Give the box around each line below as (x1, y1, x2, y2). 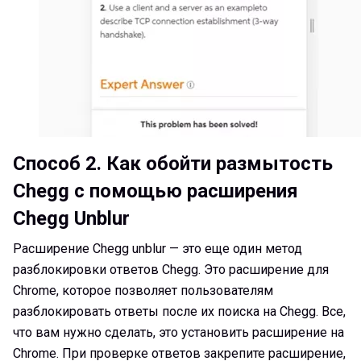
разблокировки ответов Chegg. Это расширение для (13, 261, 329, 277)
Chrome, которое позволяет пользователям (13, 282, 273, 298)
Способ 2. (13, 151, 102, 175)
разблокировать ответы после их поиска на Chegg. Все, (13, 303, 346, 319)
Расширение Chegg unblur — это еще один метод (13, 240, 302, 256)
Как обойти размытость (102, 151, 333, 175)
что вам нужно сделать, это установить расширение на (13, 324, 344, 340)
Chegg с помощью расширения (13, 179, 298, 202)
